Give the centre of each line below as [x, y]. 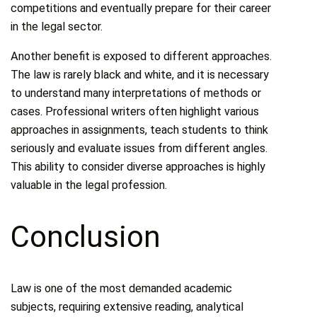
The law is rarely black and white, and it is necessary [140, 75]
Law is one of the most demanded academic [122, 289]
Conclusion [86, 237]
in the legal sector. [57, 27]
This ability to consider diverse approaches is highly [138, 167]
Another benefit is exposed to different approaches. [142, 57]
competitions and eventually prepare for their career [141, 8]
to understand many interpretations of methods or [136, 93]
